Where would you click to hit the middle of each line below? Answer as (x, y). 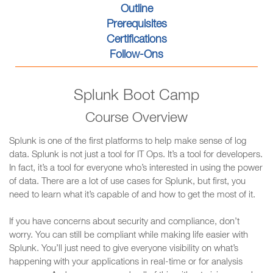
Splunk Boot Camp (136, 97)
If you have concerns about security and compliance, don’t (124, 222)
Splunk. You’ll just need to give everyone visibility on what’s (124, 249)
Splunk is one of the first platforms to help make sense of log (128, 142)
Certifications (136, 40)
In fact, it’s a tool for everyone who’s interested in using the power (136, 168)
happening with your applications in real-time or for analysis (126, 262)
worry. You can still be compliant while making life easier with (129, 236)
